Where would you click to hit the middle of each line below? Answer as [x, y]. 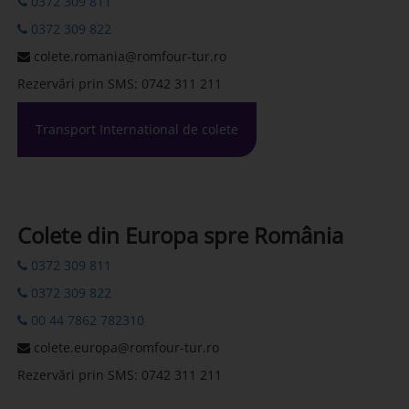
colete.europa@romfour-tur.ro [125, 348]
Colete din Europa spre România [180, 236]
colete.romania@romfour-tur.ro [128, 57]
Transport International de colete [137, 130]
